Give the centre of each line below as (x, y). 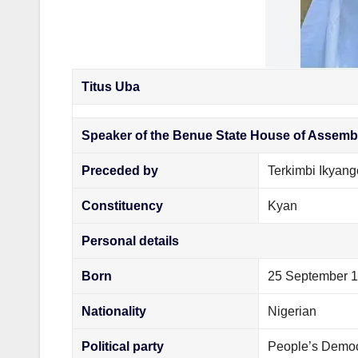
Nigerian (292, 311)
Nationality (114, 311)
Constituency (123, 205)
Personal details (131, 241)
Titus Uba (111, 86)
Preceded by (120, 170)
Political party (123, 346)
